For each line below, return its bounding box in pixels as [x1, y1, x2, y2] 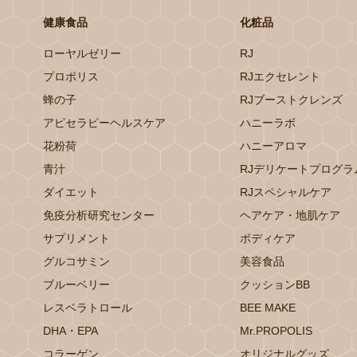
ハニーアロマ [240, 139, 308, 152]
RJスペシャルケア [240, 185, 332, 198]
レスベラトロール [42, 300, 132, 314]
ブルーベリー [42, 277, 110, 291]
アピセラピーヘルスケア [42, 116, 166, 129]
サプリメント [42, 231, 110, 245]
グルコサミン [42, 254, 110, 268]
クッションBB [240, 277, 311, 291]
